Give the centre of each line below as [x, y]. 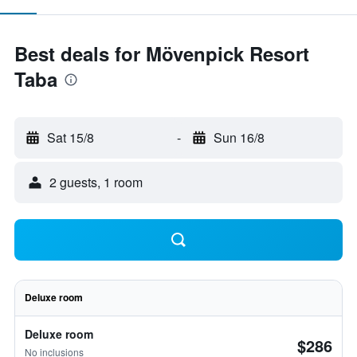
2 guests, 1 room [96, 182]
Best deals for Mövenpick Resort [162, 53]
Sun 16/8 [239, 137]
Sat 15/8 [71, 137]
